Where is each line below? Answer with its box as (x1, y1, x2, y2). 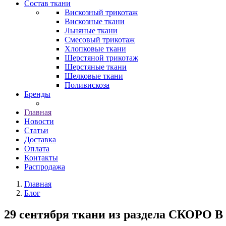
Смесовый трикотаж (65, 35, 135, 44)
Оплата (24, 144, 49, 153)
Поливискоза (65, 81, 109, 89)
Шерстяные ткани (65, 63, 127, 71)
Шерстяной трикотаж (65, 53, 138, 62)
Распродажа (24, 162, 65, 171)
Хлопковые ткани (65, 44, 126, 53)
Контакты (24, 153, 58, 162)
